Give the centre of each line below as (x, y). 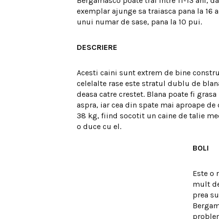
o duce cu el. (99, 126)
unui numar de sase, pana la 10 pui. (139, 22)
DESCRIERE (97, 47)
